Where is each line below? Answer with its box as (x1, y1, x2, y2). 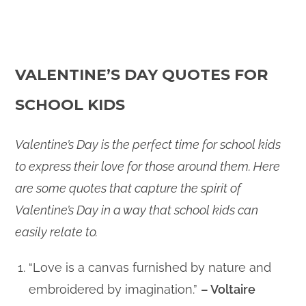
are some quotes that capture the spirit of (15, 180, 242, 195)
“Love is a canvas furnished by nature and (29, 260, 272, 275)
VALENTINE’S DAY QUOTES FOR (15, 65, 268, 84)
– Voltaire (201, 281, 256, 296)
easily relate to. (15, 224, 98, 239)
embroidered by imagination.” (29, 281, 201, 296)
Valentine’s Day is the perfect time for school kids (15, 137, 281, 152)
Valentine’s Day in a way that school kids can (15, 202, 259, 217)
